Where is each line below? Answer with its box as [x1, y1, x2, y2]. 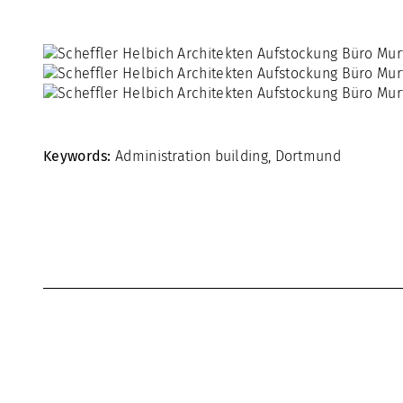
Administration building [115, 148, 268, 165]
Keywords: [43, 148, 112, 165]
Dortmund [274, 148, 341, 165]
